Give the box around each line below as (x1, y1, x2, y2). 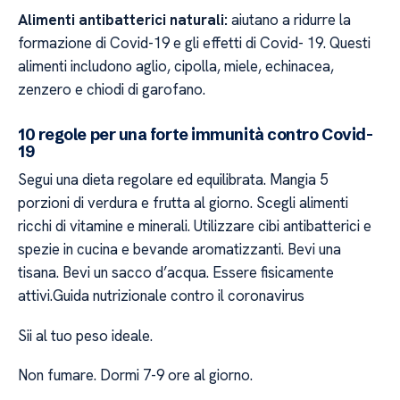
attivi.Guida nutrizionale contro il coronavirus (18, 286, 304, 306)
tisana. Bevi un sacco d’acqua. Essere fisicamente (18, 262, 334, 283)
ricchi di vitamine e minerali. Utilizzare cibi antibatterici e (18, 216, 371, 237)
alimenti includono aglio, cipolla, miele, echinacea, (18, 55, 334, 76)
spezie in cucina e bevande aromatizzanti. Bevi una (18, 239, 341, 260)
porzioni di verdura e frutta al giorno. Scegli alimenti (18, 193, 348, 213)
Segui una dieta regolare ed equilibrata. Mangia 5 (18, 170, 328, 190)
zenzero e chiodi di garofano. (18, 79, 205, 99)
